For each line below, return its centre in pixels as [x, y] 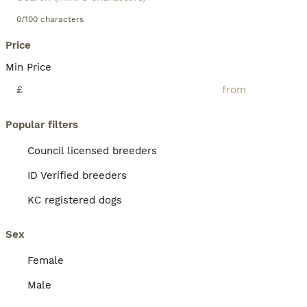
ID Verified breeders [77, 175]
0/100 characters [50, 19]
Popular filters [42, 125]
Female [46, 260]
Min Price [28, 67]
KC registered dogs [75, 200]
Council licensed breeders [92, 151]
